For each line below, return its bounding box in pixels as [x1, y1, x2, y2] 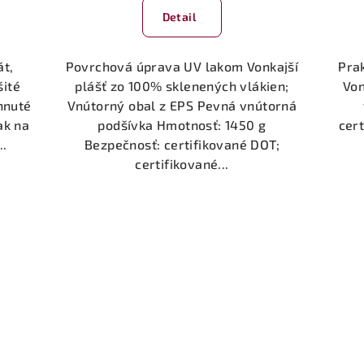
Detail [162, 10, 196, 24]
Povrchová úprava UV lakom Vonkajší [65, 58, 299, 75]
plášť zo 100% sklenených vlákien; [75, 78, 289, 94]
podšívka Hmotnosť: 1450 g [97, 117, 266, 133]
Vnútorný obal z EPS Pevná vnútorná [67, 97, 297, 114]
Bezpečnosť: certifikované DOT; [84, 136, 279, 153]
